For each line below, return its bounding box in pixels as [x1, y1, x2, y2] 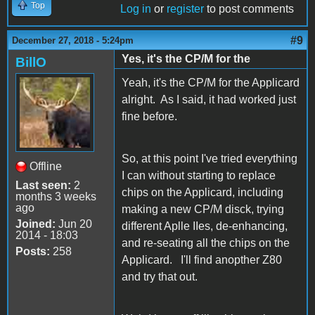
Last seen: [15, 179, 71, 191]
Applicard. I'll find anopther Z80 [122, 253, 282, 266]
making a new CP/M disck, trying [122, 202, 284, 215]
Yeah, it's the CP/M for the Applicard [122, 76, 300, 89]
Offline [30, 160, 62, 172]
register [167, 2, 204, 15]
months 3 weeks [15, 190, 96, 202]
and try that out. [122, 270, 198, 283]
